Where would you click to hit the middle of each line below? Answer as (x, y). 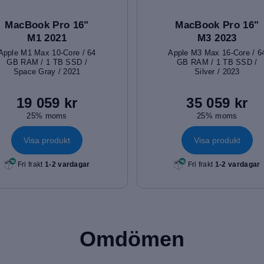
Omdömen (132, 239)
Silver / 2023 (217, 71)
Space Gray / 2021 (47, 71)
